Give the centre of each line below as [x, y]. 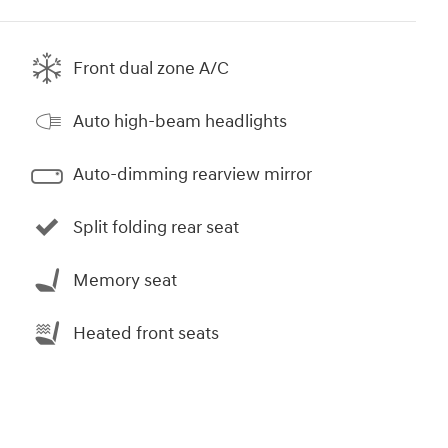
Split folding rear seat [156, 227]
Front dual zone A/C [151, 68]
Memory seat [125, 280]
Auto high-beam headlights [180, 121]
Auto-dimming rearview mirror [192, 174]
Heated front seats [146, 333]
